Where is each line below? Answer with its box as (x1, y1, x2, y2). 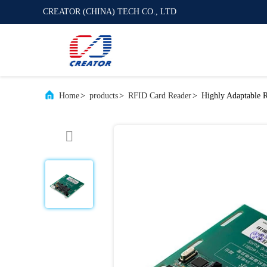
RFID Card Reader (128, 91, 191, 100)
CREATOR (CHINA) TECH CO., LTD (43, 7, 176, 16)
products (89, 91, 118, 100)
